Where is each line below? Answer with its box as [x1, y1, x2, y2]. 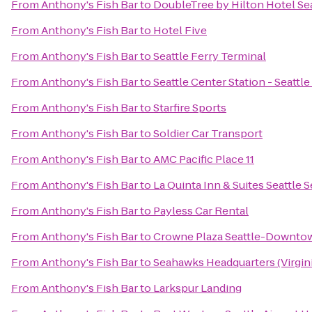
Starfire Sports [153, 100, 226, 115]
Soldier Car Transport [153, 126, 263, 141]
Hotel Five [153, 23, 207, 38]
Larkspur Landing [153, 281, 242, 295]
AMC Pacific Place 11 [153, 152, 254, 166]
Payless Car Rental [153, 203, 249, 218]
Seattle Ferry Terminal [153, 49, 266, 63]
